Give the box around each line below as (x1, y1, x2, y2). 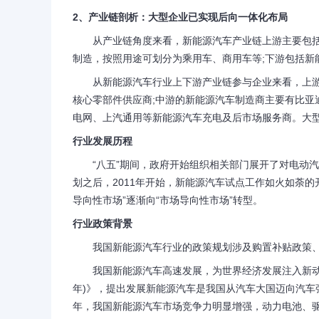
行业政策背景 (73, 218, 132, 229)
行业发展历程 (73, 135, 132, 147)
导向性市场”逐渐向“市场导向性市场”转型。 (73, 194, 263, 206)
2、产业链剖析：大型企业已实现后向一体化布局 (73, 11, 288, 23)
